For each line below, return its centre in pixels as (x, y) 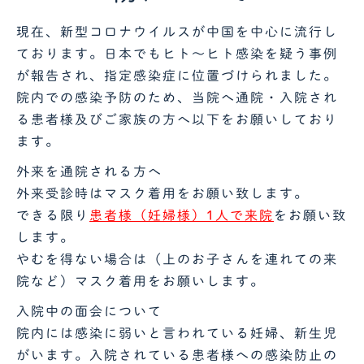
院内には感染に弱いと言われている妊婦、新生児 (177, 333)
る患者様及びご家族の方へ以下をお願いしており (177, 119)
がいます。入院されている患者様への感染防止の (177, 355)
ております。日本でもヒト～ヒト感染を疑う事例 (177, 53)
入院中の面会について (89, 311)
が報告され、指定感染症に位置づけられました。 (177, 75)
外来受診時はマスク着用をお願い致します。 (162, 193)
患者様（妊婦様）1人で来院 (182, 215)
